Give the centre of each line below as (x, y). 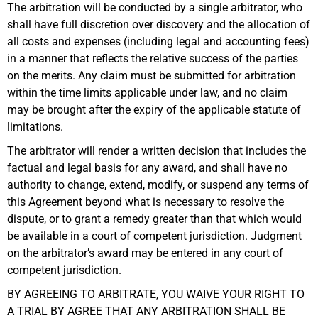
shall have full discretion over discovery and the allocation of (159, 24)
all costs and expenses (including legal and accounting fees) (158, 41)
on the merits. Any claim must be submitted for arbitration (152, 75)
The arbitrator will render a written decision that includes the (157, 150)
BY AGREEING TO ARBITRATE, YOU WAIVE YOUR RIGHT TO (156, 294)
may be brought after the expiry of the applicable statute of (154, 109)
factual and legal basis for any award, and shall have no (147, 168)
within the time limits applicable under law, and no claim (147, 92)
